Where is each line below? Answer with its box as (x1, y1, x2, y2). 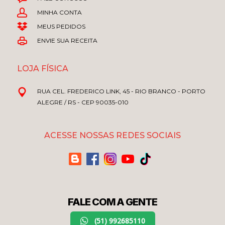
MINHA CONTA (37, 8, 82, 16)
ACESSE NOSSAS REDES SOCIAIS (44, 130, 181, 140)
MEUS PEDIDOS (37, 22, 85, 30)
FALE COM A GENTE (68, 195, 157, 208)
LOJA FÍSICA (17, 63, 68, 73)
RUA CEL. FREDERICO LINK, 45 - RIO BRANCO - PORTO (37, 87, 205, 95)
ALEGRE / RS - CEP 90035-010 (37, 98, 129, 106)
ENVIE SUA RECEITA (37, 36, 97, 44)
